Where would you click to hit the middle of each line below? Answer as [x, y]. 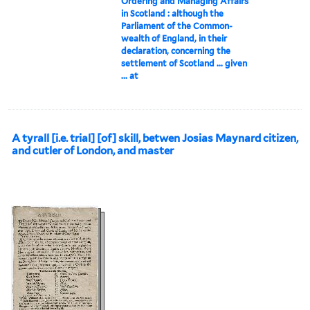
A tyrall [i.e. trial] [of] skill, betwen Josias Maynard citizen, [155, 138]
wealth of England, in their [174, 38]
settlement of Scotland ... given [184, 63]
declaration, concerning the [176, 51]
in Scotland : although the [173, 13]
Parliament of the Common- [177, 26]
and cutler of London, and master [93, 151]
